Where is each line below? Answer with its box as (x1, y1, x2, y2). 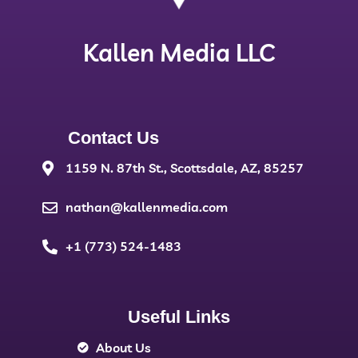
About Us (95, 339, 151, 356)
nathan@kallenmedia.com (65, 198, 228, 215)
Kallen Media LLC (83, 37, 275, 68)
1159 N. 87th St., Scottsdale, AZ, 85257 (65, 159, 304, 176)
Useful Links (128, 306, 230, 327)
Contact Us (68, 127, 159, 148)
